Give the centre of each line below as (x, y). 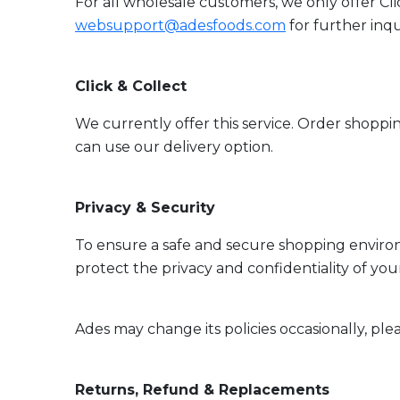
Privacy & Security (145, 208)
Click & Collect (131, 86)
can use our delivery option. (174, 147)
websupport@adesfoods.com (180, 25)
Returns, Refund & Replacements (202, 390)
